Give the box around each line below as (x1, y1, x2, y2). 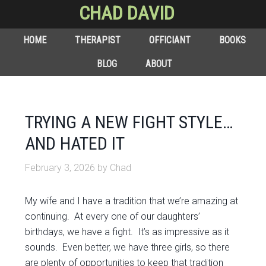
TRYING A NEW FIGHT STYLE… (25, 112, 234, 132)
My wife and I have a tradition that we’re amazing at (25, 195, 239, 207)
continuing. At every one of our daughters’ (25, 211, 201, 222)
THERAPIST (74, 34, 121, 46)
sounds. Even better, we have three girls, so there (25, 242, 230, 253)
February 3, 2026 (25, 162, 96, 173)
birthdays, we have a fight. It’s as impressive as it (25, 226, 230, 237)
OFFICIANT (148, 34, 191, 46)
